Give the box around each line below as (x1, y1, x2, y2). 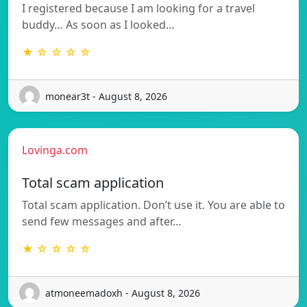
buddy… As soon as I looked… (22, 17, 175, 33)
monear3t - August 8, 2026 (45, 89, 167, 103)
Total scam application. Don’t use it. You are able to (22, 197, 285, 213)
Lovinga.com (22, 143, 88, 158)
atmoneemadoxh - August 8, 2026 (45, 286, 200, 299)
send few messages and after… (22, 214, 182, 230)
